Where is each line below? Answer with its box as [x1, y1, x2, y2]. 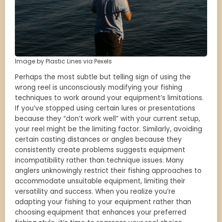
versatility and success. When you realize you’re [15, 187, 175, 197]
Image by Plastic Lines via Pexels [15, 57, 112, 66]
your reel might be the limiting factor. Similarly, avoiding [15, 124, 202, 134]
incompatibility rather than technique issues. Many [15, 156, 184, 166]
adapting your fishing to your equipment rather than [15, 197, 191, 207]
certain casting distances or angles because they [15, 135, 182, 145]
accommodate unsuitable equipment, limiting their [15, 176, 185, 186]
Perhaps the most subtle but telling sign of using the [15, 72, 191, 82]
